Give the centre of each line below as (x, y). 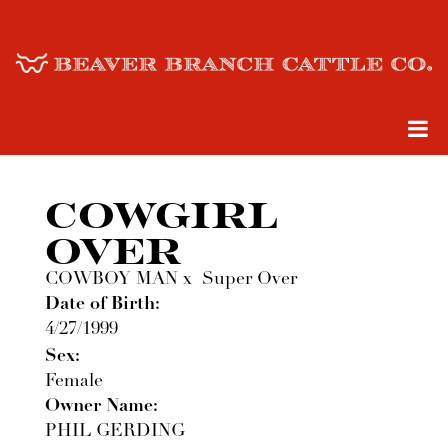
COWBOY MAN (111, 279)
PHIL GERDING (115, 431)
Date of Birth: (102, 304)
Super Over (249, 279)
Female (74, 381)
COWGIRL (161, 212)
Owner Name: (101, 406)
